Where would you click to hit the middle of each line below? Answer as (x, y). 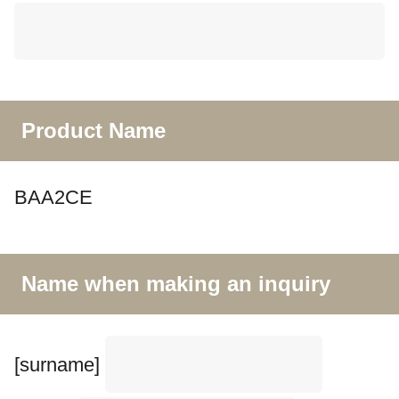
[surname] (57, 364)
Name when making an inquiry (176, 283)
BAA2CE (53, 198)
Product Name (94, 131)
